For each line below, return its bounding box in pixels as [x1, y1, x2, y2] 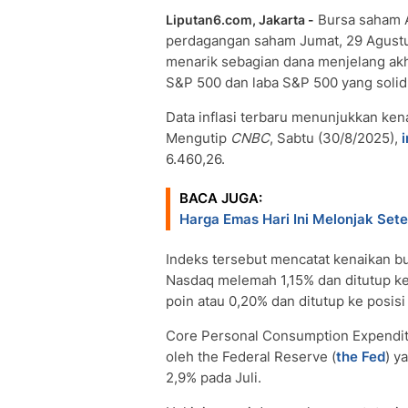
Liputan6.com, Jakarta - [166, 12, 314, 27]
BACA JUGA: [179, 189, 262, 207]
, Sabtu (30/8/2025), [270, 129, 402, 147]
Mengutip [166, 129, 230, 147]
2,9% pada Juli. [166, 369, 261, 386]
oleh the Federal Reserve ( [166, 348, 336, 365]
